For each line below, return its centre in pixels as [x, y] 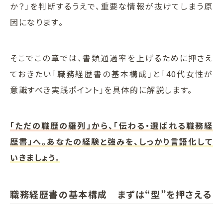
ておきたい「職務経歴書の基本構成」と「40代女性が [111, 73]
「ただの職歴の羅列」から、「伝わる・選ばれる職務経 [111, 125]
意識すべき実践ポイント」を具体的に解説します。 [101, 89]
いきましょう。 [35, 157]
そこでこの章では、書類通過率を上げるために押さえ [111, 57]
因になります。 [37, 22]
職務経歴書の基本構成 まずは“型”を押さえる [111, 194]
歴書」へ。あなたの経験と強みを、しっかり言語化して [111, 141]
